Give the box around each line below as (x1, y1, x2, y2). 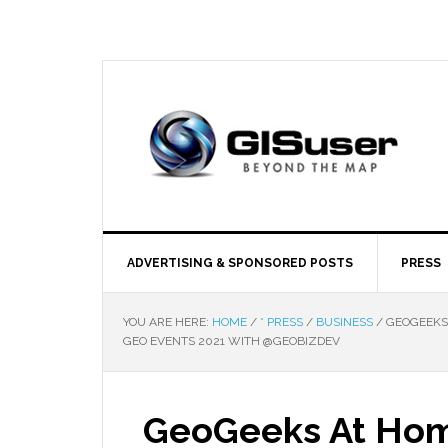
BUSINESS (316, 315, 373, 329)
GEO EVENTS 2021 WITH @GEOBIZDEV (123, 334, 340, 348)
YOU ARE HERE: (123, 315, 212, 329)
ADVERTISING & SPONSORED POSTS (127, 256, 353, 270)
